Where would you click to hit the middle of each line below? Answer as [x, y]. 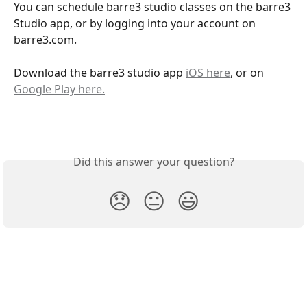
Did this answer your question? [153, 162]
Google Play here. [59, 89]
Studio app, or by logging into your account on [136, 23]
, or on [248, 73]
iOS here [208, 73]
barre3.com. [47, 40]
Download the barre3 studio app [100, 73]
